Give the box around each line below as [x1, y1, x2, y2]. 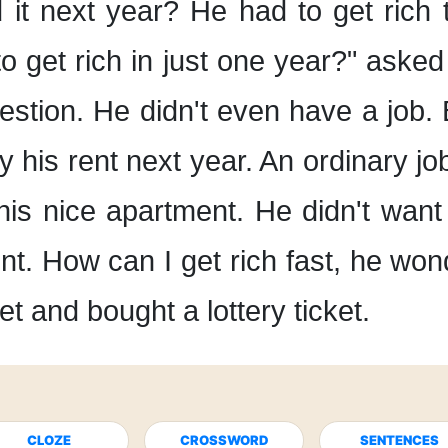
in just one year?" [131, 45, 357, 77]
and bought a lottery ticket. [31, 295, 370, 327]
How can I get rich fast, [41, 245, 341, 277]
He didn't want [254, 195, 442, 227]
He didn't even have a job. [93, 95, 434, 127]
